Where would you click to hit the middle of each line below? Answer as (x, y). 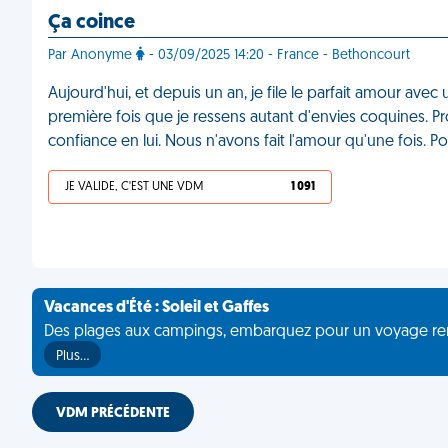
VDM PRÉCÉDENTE (113, 413)
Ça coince (91, 23)
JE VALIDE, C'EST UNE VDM (134, 187)
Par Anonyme (92, 55)
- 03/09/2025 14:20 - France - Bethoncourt (277, 55)
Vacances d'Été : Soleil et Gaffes (156, 308)
